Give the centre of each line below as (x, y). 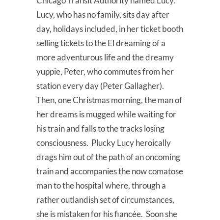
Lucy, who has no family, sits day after (103, 14)
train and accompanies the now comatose (110, 171)
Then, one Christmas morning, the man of (109, 100)
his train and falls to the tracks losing (100, 128)
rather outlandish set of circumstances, (105, 199)
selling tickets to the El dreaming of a (101, 43)
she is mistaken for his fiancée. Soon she (107, 214)
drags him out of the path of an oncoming (108, 157)
